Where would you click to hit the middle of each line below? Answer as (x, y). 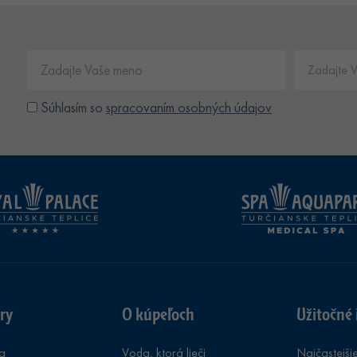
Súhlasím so (73, 107)
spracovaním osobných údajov (189, 107)
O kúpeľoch (158, 314)
